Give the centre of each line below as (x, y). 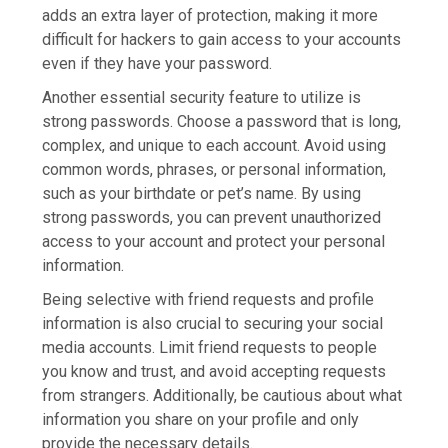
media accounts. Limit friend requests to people (210, 348)
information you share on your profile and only (201, 420)
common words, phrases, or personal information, (214, 170)
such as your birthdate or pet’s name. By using (202, 194)
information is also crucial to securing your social (213, 324)
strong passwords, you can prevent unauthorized (212, 218)
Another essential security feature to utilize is (202, 98)
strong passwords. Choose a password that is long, (222, 122)
